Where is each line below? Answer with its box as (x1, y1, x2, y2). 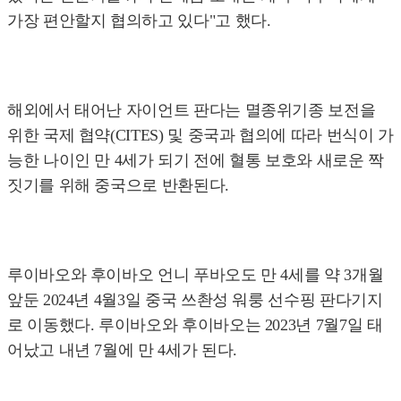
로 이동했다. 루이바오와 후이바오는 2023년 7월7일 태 (7, 316, 383, 335)
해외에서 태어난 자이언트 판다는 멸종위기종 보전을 (7, 101, 376, 120)
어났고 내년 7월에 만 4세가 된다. (7, 341, 237, 360)
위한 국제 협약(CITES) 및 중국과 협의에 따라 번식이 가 (7, 126, 394, 145)
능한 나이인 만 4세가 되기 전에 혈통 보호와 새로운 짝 (7, 151, 384, 170)
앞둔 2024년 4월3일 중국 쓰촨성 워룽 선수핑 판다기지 (7, 291, 383, 310)
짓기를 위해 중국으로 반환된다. (7, 176, 229, 195)
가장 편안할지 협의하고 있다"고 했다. (7, 12, 271, 30)
